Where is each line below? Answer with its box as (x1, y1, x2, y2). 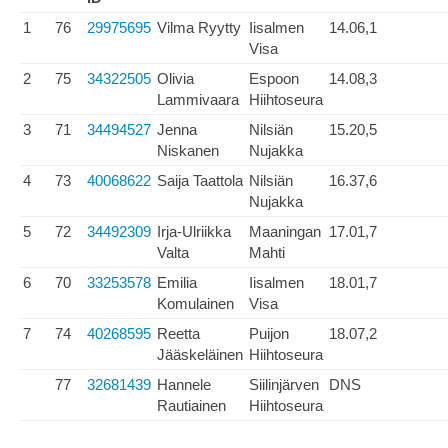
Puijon (249, 325, 289, 342)
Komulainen (157, 295, 234, 312)
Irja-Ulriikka (157, 223, 231, 240)
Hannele (157, 376, 211, 393)
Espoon (249, 70, 299, 87)
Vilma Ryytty (157, 19, 241, 36)
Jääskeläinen (157, 346, 243, 363)
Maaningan (249, 223, 321, 240)
